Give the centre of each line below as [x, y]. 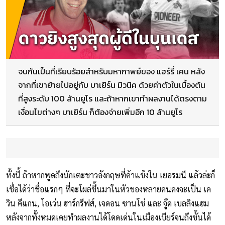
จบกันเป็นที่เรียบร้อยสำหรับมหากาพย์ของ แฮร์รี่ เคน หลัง [111, 72]
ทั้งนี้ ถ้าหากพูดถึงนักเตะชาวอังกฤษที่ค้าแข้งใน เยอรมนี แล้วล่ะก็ [110, 175]
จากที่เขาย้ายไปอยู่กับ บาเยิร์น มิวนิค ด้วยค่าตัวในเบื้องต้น [112, 85]
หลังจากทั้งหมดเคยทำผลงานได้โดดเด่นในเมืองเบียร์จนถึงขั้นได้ [108, 217]
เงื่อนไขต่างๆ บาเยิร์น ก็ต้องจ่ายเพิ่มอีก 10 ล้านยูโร [100, 112]
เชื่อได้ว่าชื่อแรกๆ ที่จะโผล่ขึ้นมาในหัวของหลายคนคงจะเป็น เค [108, 189]
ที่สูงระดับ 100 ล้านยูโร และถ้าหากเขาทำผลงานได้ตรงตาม [113, 99]
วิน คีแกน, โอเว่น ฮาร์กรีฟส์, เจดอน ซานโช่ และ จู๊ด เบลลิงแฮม [107, 203]
